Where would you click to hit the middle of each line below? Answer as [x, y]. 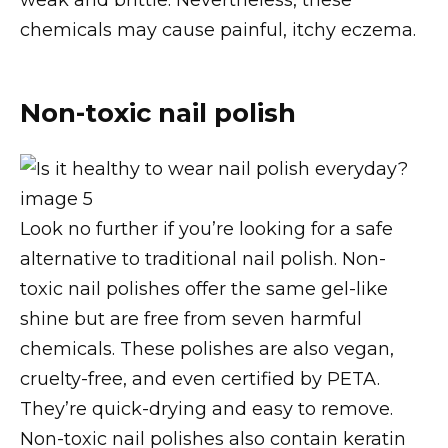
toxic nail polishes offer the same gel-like [204, 288]
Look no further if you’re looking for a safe [206, 228]
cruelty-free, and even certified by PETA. [200, 378]
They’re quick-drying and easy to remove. [206, 408]
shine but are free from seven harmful [191, 318]
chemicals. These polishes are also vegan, [207, 348]
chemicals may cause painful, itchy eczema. [218, 29]
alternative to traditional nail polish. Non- [203, 258]
